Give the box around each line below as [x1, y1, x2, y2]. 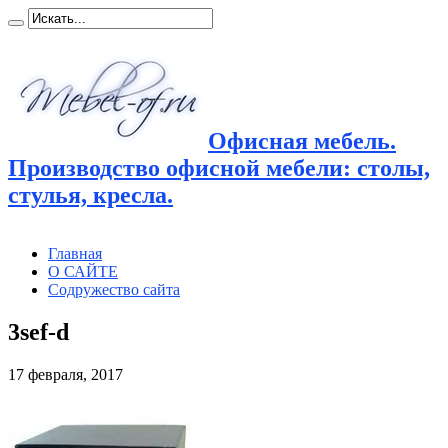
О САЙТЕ [48, 262, 118, 280]
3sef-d [8, 318, 69, 345]
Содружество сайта [48, 280, 180, 298]
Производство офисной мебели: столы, [8, 154, 430, 181]
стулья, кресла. [8, 181, 173, 208]
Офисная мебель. [208, 127, 396, 154]
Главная [48, 244, 102, 262]
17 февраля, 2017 [8, 365, 123, 383]
